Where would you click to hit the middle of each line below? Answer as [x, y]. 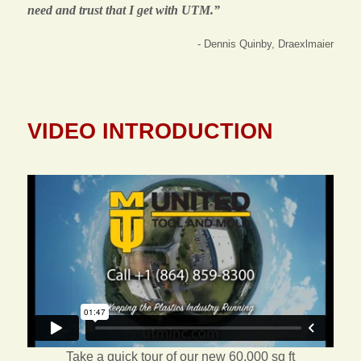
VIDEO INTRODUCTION [150, 131]
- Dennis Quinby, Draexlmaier [266, 44]
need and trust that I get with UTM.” [124, 10]
